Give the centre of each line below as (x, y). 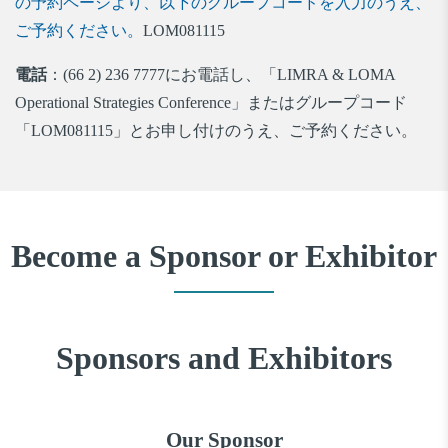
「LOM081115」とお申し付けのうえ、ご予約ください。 (216, 131)
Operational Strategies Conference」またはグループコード (211, 103)
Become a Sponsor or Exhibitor (224, 256)
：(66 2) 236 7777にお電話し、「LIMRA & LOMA (221, 75)
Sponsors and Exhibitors (224, 358)
